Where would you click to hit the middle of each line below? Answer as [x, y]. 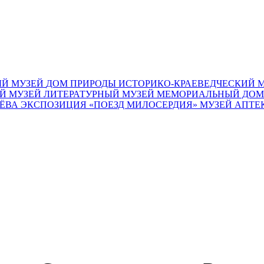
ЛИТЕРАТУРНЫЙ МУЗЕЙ [100, 94]
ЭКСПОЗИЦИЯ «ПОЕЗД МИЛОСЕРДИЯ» [110, 105]
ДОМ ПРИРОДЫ [82, 83]
